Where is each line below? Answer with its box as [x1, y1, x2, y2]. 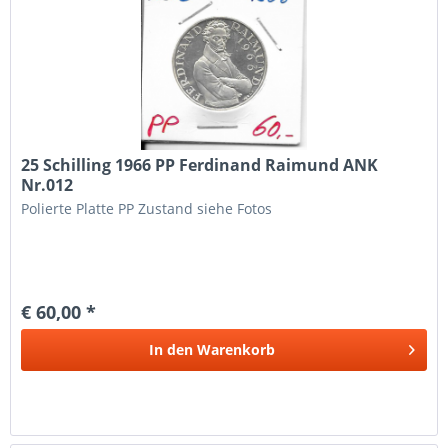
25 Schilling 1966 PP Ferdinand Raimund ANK [21, 153, 379, 176]
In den [149, 339, 194, 359]
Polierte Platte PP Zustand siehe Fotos [21, 198, 273, 218]
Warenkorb [197, 339, 276, 359]
